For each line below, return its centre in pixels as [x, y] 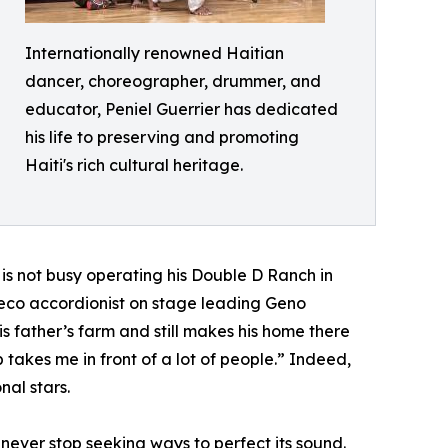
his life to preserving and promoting [162, 136]
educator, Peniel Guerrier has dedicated [181, 108]
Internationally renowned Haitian [154, 52]
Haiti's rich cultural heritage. [134, 164]
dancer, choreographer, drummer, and [173, 80]
